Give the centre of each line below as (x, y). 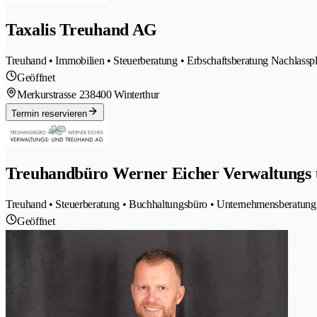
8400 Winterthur (125, 95)
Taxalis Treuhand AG (81, 30)
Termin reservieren (49, 114)
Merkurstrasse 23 (53, 95)
